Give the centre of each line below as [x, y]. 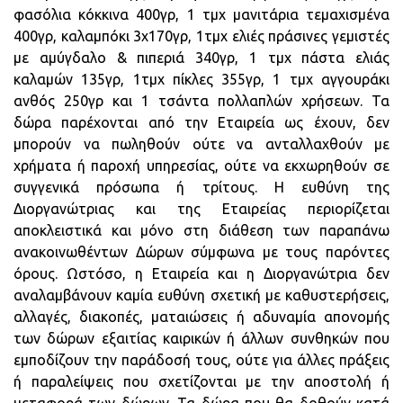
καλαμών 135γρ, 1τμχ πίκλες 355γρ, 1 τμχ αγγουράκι [201, 79]
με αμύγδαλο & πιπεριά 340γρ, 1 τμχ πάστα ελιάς [201, 58]
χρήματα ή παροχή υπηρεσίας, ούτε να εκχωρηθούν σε [201, 166]
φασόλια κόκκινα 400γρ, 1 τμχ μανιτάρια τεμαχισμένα [201, 14]
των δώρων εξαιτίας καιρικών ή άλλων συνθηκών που [201, 338]
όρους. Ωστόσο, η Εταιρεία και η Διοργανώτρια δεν [201, 273]
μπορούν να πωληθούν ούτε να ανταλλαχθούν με [201, 144]
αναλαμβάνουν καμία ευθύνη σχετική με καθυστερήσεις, [201, 295]
